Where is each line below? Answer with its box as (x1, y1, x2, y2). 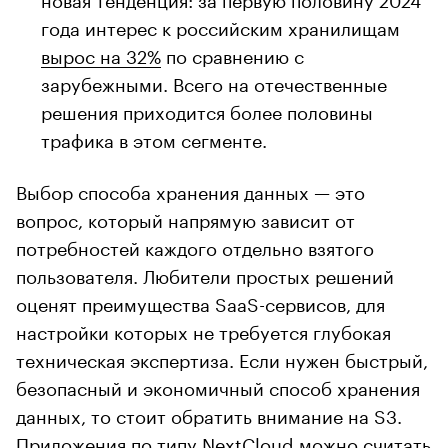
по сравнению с (161, 39, 304, 68)
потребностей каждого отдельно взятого (16, 231, 374, 260)
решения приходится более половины (41, 95, 373, 124)
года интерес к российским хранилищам (41, 11, 400, 40)
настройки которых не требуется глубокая (16, 315, 391, 344)
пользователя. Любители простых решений (16, 259, 394, 288)
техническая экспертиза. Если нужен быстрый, (16, 343, 428, 372)
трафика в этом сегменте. (41, 123, 267, 152)
